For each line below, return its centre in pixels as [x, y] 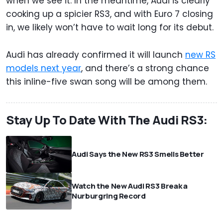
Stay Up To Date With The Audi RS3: [107, 119]
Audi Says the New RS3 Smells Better [138, 154]
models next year [44, 68]
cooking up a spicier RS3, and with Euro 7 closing [110, 14]
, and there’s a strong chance [145, 68]
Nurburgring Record [109, 196]
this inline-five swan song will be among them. [107, 81]
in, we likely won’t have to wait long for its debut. [110, 27]
